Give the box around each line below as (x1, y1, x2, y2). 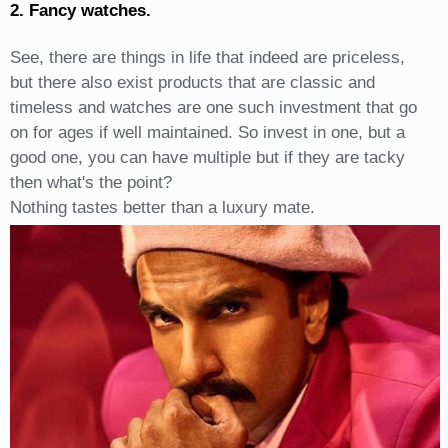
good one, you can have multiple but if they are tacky (9, 148, 405, 168)
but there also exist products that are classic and (9, 73, 375, 93)
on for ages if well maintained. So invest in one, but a (9, 123, 405, 143)
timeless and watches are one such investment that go (9, 98, 417, 118)
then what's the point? (9, 173, 172, 193)
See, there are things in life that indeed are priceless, (9, 48, 405, 68)
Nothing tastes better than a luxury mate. (9, 198, 315, 218)
